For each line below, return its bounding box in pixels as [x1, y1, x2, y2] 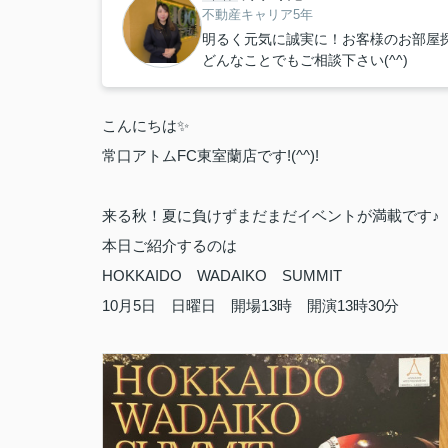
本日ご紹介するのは [102, 237, 237, 254]
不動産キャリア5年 [202, 7, 313, 22]
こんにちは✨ [102, 117, 189, 134]
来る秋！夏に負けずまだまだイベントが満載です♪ [102, 207, 440, 224]
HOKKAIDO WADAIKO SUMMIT [102, 267, 342, 284]
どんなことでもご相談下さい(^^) [202, 52, 408, 68]
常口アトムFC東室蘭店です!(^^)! [102, 147, 319, 164]
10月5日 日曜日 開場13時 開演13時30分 [102, 297, 399, 314]
